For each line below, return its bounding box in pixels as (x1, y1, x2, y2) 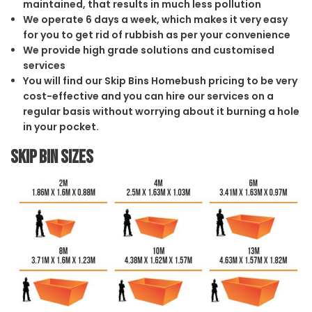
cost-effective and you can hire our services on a (22, 88, 274, 103)
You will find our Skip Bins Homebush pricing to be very (22, 73, 297, 88)
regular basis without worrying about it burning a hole (22, 104, 299, 118)
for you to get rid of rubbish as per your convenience (22, 27, 290, 42)
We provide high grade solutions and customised (22, 42, 274, 57)
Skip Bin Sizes (10, 146, 93, 169)
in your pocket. (22, 119, 99, 134)
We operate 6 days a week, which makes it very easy (22, 12, 288, 26)
